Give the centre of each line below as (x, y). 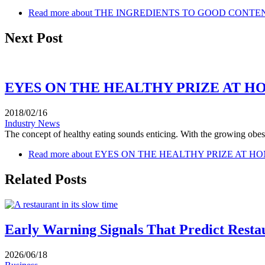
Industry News (32, 124)
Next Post (34, 38)
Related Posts (46, 180)
